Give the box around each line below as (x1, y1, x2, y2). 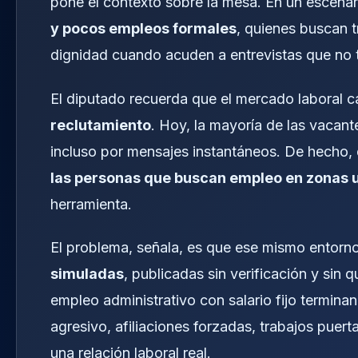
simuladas (50, 265, 124, 283)
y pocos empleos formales (50, 20, 237, 38)
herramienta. (50, 195, 132, 213)
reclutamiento (50, 116, 151, 133)
